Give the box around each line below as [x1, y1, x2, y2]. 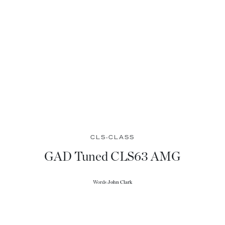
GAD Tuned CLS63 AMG [44, 151, 181, 164]
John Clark [107, 180, 132, 185]
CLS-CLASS [90, 136, 135, 141]
